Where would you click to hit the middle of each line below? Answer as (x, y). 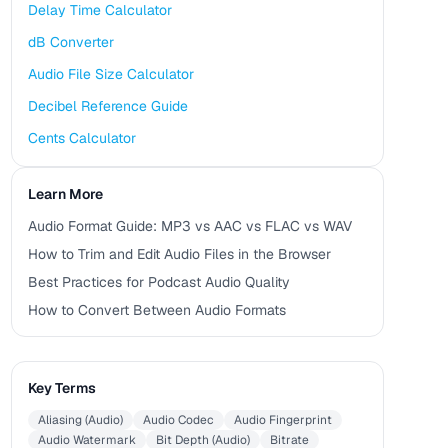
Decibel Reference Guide (107, 106)
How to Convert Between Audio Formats (156, 310)
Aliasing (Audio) (80, 420)
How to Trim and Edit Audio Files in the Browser (179, 254)
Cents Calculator (81, 138)
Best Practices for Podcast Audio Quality (158, 282)
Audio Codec (178, 420)
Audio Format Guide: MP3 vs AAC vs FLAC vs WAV (189, 226)
